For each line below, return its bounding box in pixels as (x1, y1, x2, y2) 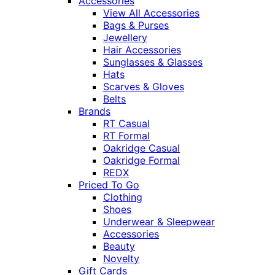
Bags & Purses (103, 19, 169, 32)
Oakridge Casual (103, 142, 180, 155)
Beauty (103, 240, 135, 253)
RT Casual (103, 117, 150, 130)
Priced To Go (79, 179, 139, 192)
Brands (79, 105, 110, 118)
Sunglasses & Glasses (103, 56, 203, 69)
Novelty (103, 252, 139, 265)
